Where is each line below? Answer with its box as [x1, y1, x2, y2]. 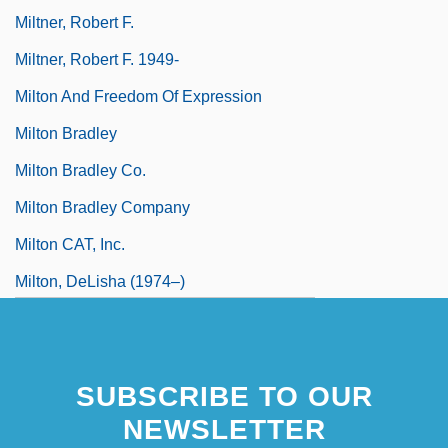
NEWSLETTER [122, 413, 326, 445]
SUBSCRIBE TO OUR [75, 380, 373, 412]
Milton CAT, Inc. [15, 235, 125, 253]
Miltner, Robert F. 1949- [15, 50, 179, 68]
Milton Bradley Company [15, 198, 190, 216]
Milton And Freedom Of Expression [15, 87, 262, 105]
